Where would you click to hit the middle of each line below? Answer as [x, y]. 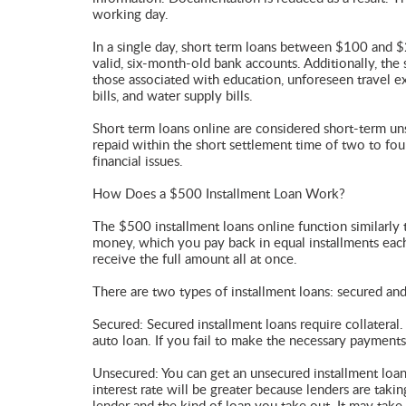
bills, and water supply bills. [173, 97]
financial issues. [138, 162]
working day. [130, 15]
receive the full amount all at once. [195, 260]
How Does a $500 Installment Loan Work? [219, 194]
